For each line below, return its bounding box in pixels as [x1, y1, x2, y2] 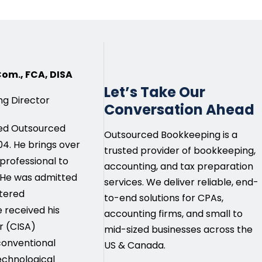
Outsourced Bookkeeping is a [104, 127, 238, 142]
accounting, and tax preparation [104, 159, 254, 173]
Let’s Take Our [104, 82, 206, 102]
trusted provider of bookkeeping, [104, 143, 256, 157]
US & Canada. [104, 238, 166, 252]
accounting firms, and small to [104, 206, 243, 220]
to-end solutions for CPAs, [104, 191, 224, 205]
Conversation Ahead [104, 99, 255, 119]
